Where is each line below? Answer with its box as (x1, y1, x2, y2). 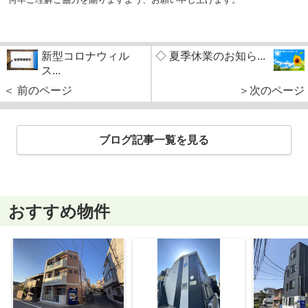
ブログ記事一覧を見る (99, 134, 209, 146)
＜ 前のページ (3, 84, 72, 96)
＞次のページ (239, 84, 305, 96)
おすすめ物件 (8, 201, 110, 221)
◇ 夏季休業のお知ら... (155, 49, 265, 62)
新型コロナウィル (41, 49, 129, 62)
